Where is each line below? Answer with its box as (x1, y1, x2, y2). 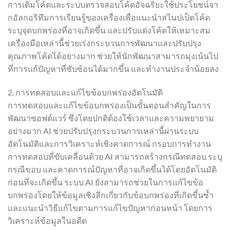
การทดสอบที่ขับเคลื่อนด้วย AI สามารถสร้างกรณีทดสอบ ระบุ (8, 151, 222, 161)
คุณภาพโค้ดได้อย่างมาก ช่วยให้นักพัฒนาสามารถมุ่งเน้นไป (8, 51, 218, 61)
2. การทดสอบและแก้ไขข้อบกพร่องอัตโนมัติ (8, 87, 163, 97)
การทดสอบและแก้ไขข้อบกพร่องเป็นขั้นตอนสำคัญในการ (8, 100, 211, 110)
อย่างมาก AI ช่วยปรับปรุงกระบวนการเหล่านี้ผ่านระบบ (8, 125, 199, 136)
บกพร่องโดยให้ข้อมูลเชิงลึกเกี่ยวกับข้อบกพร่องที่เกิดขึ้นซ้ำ (8, 189, 214, 200)
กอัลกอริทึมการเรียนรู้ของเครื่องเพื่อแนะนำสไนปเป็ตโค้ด (8, 12, 210, 23)
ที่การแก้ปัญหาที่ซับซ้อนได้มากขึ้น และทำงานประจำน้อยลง (8, 64, 219, 74)
